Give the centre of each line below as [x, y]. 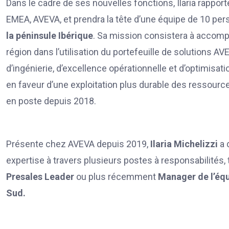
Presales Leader [40, 176]
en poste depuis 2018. [51, 101]
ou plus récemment [116, 176]
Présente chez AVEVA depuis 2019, [77, 144]
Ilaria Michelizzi [183, 144]
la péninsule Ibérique [50, 35]
